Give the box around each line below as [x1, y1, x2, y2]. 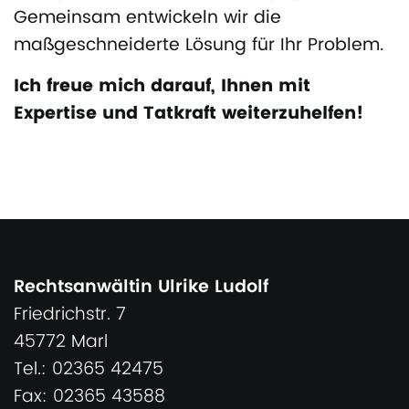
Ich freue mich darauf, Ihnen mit [14, 72, 310, 101]
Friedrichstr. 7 [14, 300, 126, 330]
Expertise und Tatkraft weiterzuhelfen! [14, 100, 363, 129]
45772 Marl [14, 328, 108, 357]
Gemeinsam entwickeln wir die [14, 4, 281, 33]
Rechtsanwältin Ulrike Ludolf [14, 273, 268, 302]
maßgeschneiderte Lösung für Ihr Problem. [14, 31, 383, 60]
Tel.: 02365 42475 [14, 355, 163, 384]
